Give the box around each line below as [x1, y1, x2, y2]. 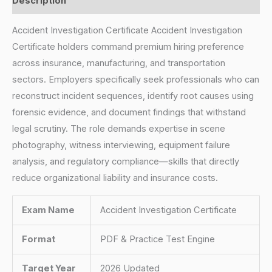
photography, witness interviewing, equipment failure [12, 140, 230, 151]
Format [21, 233, 55, 245]
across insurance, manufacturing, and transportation [12, 58, 225, 69]
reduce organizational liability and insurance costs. [12, 172, 218, 184]
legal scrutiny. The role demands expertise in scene [12, 123, 225, 135]
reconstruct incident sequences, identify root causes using [12, 90, 254, 102]
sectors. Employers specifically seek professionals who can [12, 74, 259, 86]
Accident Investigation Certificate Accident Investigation [12, 25, 242, 36]
